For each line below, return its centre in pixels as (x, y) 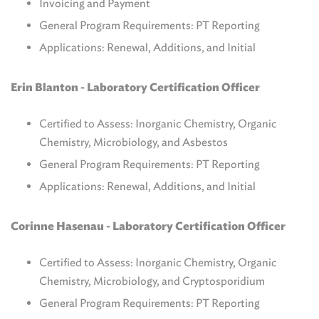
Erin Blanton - (49, 87)
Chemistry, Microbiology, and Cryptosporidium (152, 281)
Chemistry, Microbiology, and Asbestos (134, 142)
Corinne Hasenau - (62, 226)
